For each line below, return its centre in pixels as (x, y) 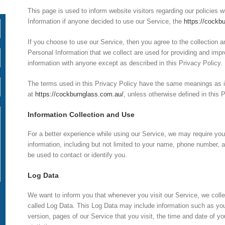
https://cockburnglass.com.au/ (80, 94)
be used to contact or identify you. (78, 155)
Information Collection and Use (81, 114)
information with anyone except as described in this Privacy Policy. (125, 63)
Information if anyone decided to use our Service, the (106, 21)
